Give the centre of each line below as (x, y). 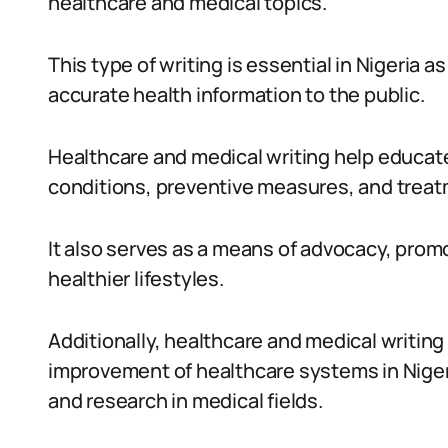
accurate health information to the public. (236, 94)
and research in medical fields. (185, 400)
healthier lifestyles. (136, 278)
